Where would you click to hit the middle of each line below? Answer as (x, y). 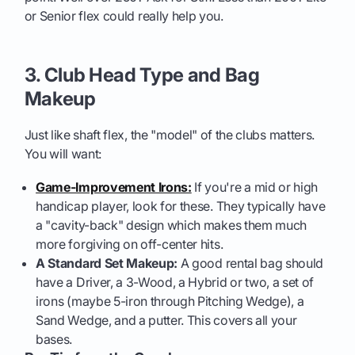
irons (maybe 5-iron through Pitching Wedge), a (170, 302)
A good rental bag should (251, 263)
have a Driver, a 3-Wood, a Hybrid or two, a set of (175, 282)
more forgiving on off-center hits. (130, 244)
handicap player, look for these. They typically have (181, 206)
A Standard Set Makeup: (107, 263)
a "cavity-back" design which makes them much (172, 225)
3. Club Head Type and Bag (142, 75)
